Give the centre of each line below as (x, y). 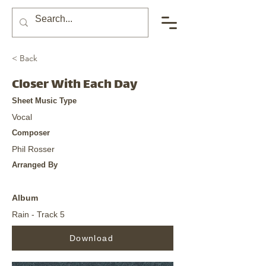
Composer (31, 133)
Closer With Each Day (75, 85)
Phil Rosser (33, 149)
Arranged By (35, 165)
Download (91, 238)
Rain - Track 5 (38, 214)
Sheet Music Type (44, 101)
